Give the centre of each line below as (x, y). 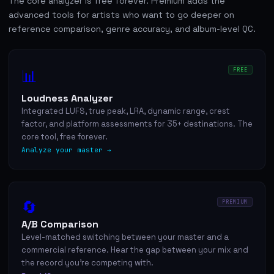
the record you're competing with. (87, 262)
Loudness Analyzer (67, 98)
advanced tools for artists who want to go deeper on (121, 14)
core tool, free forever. (65, 136)
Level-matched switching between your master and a (125, 237)
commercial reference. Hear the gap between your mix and (135, 250)
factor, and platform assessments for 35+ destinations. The (137, 124)
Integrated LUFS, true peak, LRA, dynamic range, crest (126, 111)
